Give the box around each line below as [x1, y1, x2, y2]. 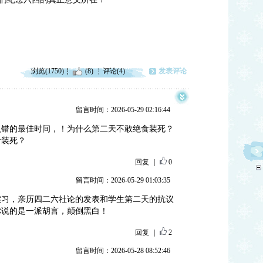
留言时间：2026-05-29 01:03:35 [75, 176, 170, 184]
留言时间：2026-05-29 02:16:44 [75, 106, 170, 114]
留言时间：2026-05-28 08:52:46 [75, 247, 170, 255]
